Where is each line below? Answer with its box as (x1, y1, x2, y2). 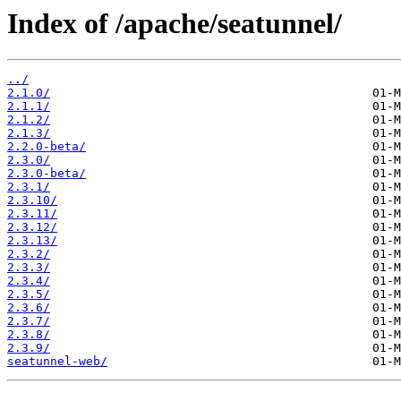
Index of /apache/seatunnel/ (7, 7, 342, 39)
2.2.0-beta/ (7, 140, 86, 154)
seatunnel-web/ (7, 354, 107, 369)
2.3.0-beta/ (7, 166, 86, 181)
